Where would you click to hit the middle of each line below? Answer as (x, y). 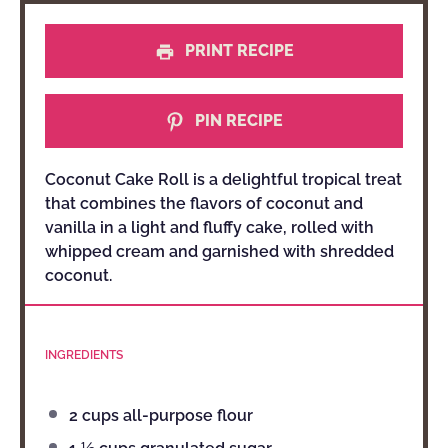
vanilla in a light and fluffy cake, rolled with (209, 227)
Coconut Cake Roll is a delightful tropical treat (223, 179)
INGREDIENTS (84, 355)
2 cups (94, 415)
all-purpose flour (186, 415)
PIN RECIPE (237, 120)
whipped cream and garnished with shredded (219, 251)
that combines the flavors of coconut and (204, 203)
